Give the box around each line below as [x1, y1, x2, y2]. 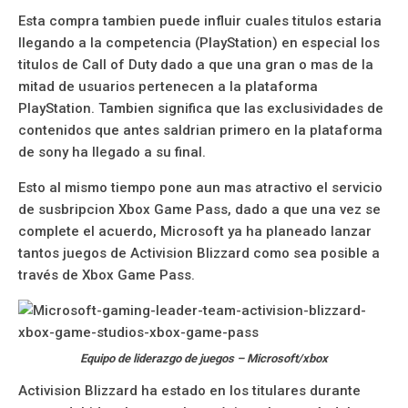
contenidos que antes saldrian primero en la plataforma [18, 121, 382, 138]
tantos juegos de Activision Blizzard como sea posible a [18, 244, 380, 261]
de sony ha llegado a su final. [18, 143, 206, 160]
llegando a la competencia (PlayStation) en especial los [18, 34, 380, 51]
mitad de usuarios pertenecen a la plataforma [18, 77, 318, 95]
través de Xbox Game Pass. [18, 266, 195, 283]
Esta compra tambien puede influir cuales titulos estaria [18, 12, 382, 29]
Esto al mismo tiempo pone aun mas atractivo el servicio [18, 178, 382, 196]
